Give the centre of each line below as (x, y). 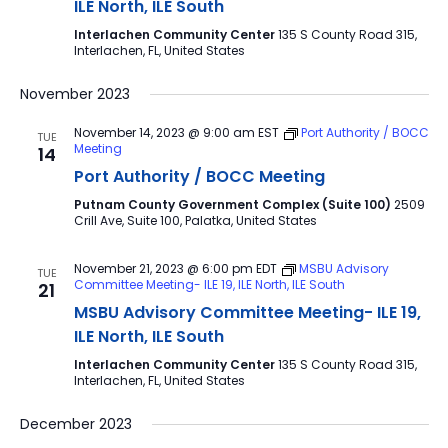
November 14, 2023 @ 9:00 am (164, 132)
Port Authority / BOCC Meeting (199, 176)
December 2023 (75, 424)
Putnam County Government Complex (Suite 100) (233, 204)
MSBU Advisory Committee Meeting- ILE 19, (247, 312)
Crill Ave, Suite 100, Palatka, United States (195, 220)
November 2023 (74, 94)
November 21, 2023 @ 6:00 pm (163, 268)
